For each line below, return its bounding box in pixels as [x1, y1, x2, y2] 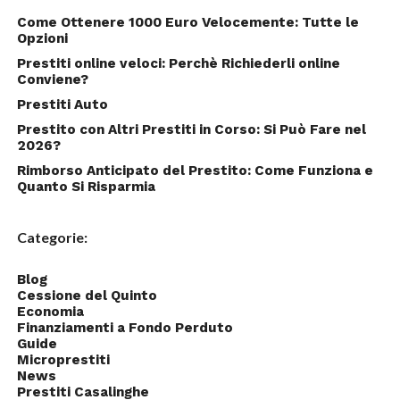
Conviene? [16, 71, 88, 87]
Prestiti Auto [16, 96, 108, 112]
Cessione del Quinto [16, 287, 157, 304]
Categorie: [16, 229, 87, 246]
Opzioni [16, 30, 68, 46]
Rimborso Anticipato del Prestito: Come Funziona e [16, 162, 373, 179]
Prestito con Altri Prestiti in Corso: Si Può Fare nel [16, 121, 366, 137]
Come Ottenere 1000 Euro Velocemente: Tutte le [16, 14, 359, 30]
